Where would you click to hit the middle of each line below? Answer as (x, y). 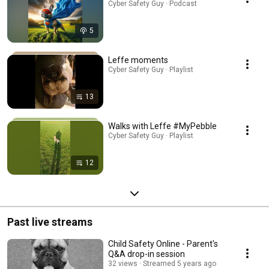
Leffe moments (138, 60)
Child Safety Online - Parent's (163, 244)
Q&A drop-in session (147, 254)
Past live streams (50, 222)
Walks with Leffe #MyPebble (162, 126)
